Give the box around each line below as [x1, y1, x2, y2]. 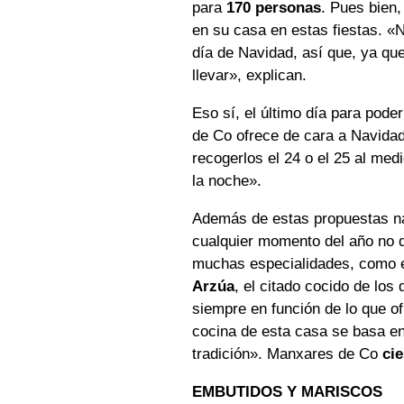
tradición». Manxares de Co [192, 345, 383, 363]
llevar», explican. [192, 67, 308, 85]
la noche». [192, 172, 262, 190]
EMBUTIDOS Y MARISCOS [192, 383, 383, 401]
